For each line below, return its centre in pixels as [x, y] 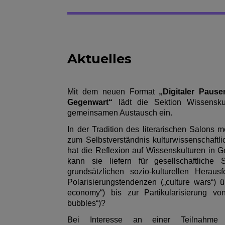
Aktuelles [100, 59]
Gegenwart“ [90, 102]
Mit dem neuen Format [113, 91]
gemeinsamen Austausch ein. [120, 113]
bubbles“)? [88, 203]
